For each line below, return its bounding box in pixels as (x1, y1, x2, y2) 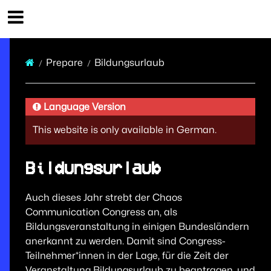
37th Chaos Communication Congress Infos (44, 13, 243, 25)
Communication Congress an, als (25, 206, 177, 218)
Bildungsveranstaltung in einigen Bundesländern (25, 220, 249, 232)
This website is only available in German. (32, 123, 217, 135)
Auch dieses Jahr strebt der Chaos (25, 191, 182, 203)
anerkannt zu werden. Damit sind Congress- (25, 235, 226, 247)
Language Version (43, 100, 126, 113)
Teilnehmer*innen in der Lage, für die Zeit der (25, 249, 229, 261)
